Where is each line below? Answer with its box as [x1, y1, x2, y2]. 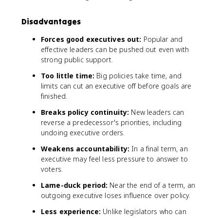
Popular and [141, 34, 183, 44]
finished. [41, 91, 68, 101]
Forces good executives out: [41, 34, 142, 44]
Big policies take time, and [94, 71, 182, 80]
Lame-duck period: [41, 180, 108, 190]
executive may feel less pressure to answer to [41, 154, 188, 163]
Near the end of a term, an [108, 180, 195, 190]
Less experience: [41, 206, 101, 216]
